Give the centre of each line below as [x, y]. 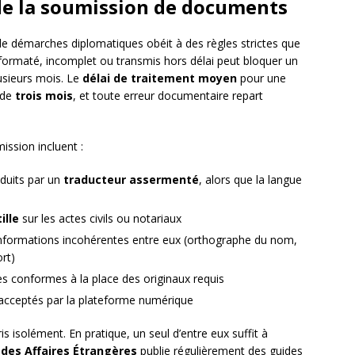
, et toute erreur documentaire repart [168, 96]
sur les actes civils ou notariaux [100, 219]
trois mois [44, 96]
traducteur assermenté [131, 180]
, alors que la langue [250, 180]
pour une [261, 78]
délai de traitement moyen [160, 78]
